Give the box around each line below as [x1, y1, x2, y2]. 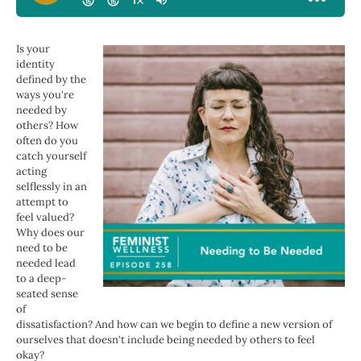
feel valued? [16, 210, 74, 225]
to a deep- [16, 272, 66, 286]
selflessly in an [16, 180, 87, 194]
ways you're [16, 88, 74, 102]
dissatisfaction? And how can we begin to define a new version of [16, 317, 332, 332]
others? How [16, 118, 78, 133]
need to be [16, 241, 68, 255]
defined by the [16, 73, 86, 87]
